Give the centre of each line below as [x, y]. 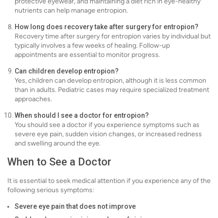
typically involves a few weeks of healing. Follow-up [92, 46]
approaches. [33, 99]
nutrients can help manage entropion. [71, 11]
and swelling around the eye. [58, 144]
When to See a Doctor [59, 162]
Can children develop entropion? [67, 71]
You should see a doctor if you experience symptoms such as [107, 125]
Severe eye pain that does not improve [75, 207]
